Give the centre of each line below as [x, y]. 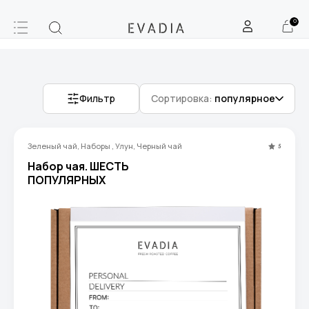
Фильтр [97, 98]
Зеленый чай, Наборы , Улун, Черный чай [105, 146]
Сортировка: [183, 98]
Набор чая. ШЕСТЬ [78, 166]
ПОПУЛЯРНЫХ [67, 180]
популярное [245, 98]
